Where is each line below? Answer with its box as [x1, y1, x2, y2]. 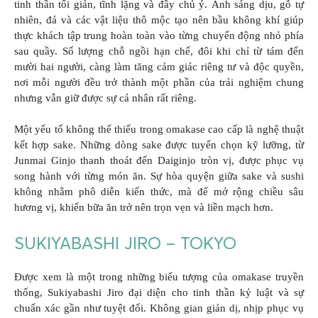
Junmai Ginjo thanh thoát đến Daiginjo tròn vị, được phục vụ [14, 155, 304, 167]
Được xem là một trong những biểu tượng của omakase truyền [14, 270, 304, 283]
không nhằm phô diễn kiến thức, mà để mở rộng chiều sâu [14, 186, 304, 198]
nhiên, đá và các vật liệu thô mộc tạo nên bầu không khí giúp [14, 13, 304, 26]
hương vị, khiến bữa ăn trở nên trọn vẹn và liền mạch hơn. [14, 202, 273, 214]
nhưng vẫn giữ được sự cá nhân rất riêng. [14, 92, 197, 104]
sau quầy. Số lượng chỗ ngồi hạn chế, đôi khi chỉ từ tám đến [14, 45, 304, 57]
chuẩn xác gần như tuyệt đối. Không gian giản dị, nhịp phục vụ [14, 302, 304, 314]
